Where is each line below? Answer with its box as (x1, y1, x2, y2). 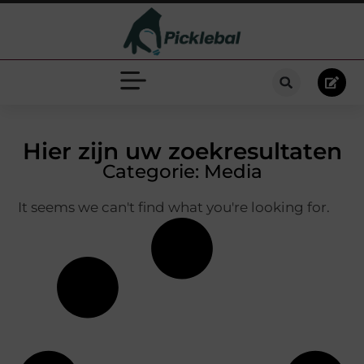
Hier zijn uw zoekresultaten (22, 136, 342, 165)
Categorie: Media (102, 159, 262, 183)
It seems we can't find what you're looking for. (18, 198, 331, 215)
